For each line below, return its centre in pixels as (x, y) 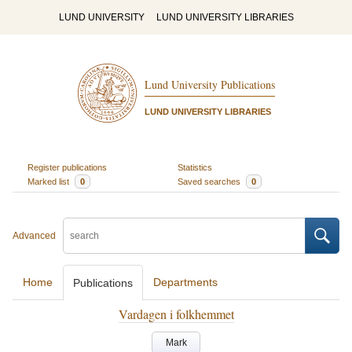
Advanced (34, 236)
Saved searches (210, 181)
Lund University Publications (209, 85)
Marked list (49, 181)
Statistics (195, 167)
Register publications (67, 167)
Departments (185, 282)
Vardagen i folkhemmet (176, 314)
